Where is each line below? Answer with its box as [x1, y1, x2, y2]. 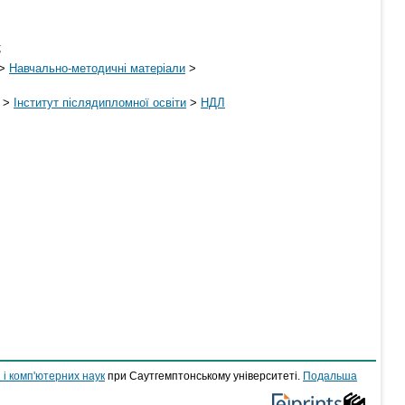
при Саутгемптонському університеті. [105, 371, 303, 381]
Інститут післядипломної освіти [14, 95, 186, 109]
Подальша [303, 371, 357, 381]
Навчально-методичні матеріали [9, 61, 185, 75]
